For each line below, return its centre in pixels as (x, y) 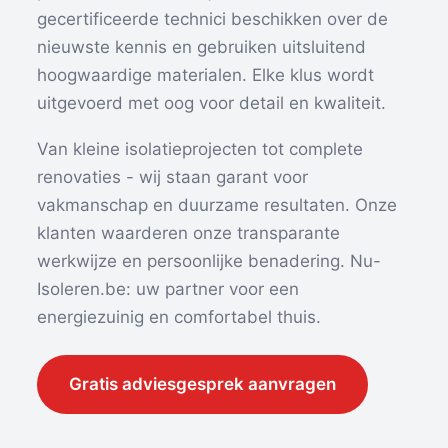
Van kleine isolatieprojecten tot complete (200, 149)
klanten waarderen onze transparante (189, 233)
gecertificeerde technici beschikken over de (213, 19)
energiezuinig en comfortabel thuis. (179, 317)
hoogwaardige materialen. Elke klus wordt (206, 75)
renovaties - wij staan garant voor (173, 177)
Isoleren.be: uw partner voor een (168, 289)
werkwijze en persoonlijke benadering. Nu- (209, 261)
